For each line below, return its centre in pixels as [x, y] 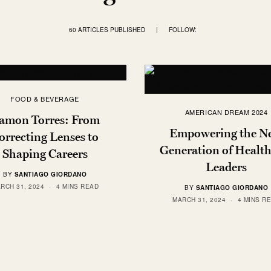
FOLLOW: [182, 30]
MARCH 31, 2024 [199, 200]
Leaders [226, 167]
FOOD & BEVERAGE [45, 98]
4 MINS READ [77, 186]
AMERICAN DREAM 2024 [226, 112]
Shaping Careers [45, 153]
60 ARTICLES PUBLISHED [107, 30]
